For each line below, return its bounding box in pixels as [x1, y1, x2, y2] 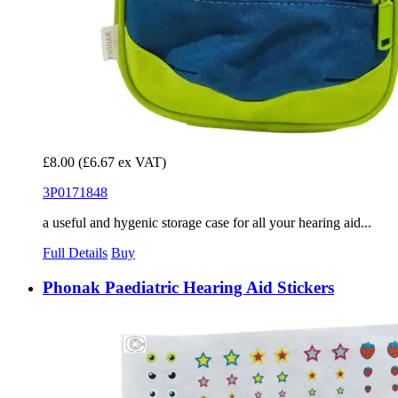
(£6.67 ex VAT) [78, 155, 166, 171]
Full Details [43, 245, 107, 261]
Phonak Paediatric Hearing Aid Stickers [43, 277, 334, 297]
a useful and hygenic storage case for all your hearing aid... [43, 215, 371, 231]
